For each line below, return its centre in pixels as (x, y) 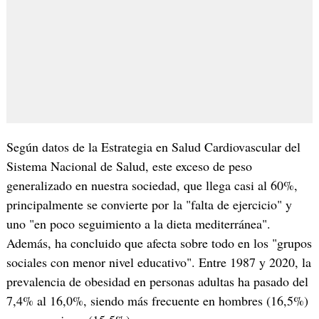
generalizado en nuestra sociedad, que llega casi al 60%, (152, 185)
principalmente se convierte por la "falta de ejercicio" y (149, 205)
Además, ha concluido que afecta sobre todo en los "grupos (159, 243)
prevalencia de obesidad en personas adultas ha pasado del (157, 282)
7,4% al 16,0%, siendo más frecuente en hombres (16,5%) (157, 301)
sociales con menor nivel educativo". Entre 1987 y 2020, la (158, 262)
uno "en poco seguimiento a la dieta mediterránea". (138, 224)
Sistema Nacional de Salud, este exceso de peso (129, 166)
